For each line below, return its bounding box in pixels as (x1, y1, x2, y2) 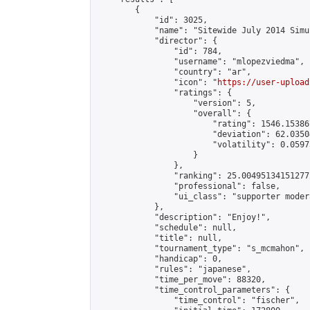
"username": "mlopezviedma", (96, 57, 304, 66)
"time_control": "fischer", (96, 295, 300, 305)
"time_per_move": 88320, (96, 275, 266, 284)
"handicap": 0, (96, 254, 222, 264)
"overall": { (96, 109, 251, 118)
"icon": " (96, 77, 217, 87)
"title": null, (96, 233, 222, 243)
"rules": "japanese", (96, 264, 251, 274)
